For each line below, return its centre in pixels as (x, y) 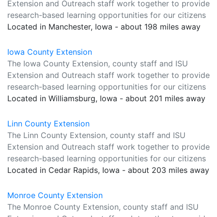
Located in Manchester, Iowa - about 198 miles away (104, 27)
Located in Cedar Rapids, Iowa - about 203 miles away (108, 170)
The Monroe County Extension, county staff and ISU (103, 207)
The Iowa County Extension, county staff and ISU (98, 63)
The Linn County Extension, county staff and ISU (96, 135)
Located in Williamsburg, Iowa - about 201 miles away (106, 98)
